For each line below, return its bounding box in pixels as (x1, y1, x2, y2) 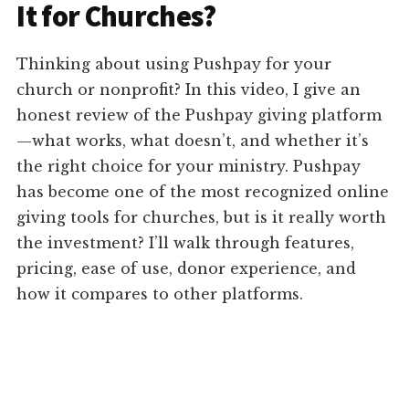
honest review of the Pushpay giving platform (16, 106, 383, 125)
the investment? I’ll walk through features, (16, 234, 355, 253)
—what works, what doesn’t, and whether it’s (16, 131, 370, 151)
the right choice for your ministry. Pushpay (16, 157, 362, 176)
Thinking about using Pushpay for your (16, 55, 332, 74)
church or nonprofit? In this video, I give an (16, 80, 362, 100)
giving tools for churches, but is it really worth (16, 208, 387, 227)
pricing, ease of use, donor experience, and (16, 259, 357, 278)
